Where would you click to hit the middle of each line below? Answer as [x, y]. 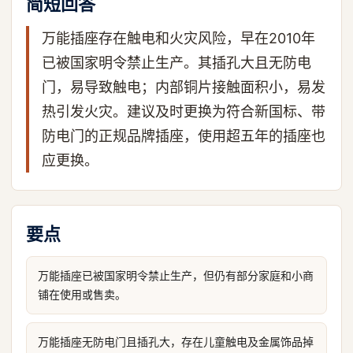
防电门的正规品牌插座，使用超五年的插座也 [184, 136]
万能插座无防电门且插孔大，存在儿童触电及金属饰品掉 [176, 342]
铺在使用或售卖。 [82, 294]
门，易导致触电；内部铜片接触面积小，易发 [184, 87]
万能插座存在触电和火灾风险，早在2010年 [178, 38]
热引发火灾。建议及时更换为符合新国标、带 [184, 111]
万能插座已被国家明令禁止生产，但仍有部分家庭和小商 [176, 275]
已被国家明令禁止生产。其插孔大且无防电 [176, 63]
